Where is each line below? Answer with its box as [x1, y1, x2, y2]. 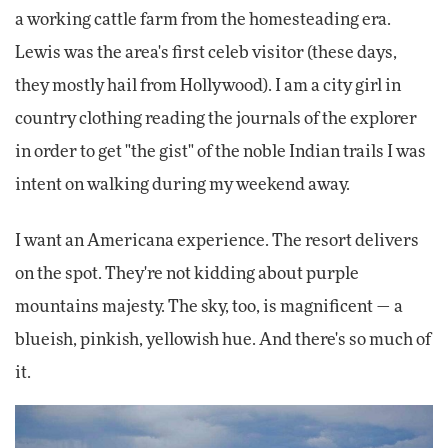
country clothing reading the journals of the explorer [15, 111, 417, 128]
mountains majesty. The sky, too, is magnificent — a [15, 298, 403, 315]
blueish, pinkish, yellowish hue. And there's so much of [15, 331, 431, 348]
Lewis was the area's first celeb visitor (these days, [15, 45, 397, 62]
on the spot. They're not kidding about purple [15, 265, 359, 282]
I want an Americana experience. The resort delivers [15, 232, 419, 249]
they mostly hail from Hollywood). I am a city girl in [15, 78, 401, 95]
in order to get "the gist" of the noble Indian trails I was [15, 144, 426, 161]
